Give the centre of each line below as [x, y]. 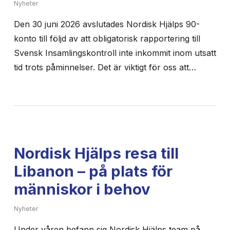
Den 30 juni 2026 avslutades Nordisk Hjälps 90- [107, 24]
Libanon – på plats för [93, 171]
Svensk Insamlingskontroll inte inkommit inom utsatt [115, 53]
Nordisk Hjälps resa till [96, 153]
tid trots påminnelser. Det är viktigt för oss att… [105, 67]
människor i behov [82, 189]
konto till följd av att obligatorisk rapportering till [107, 38]
